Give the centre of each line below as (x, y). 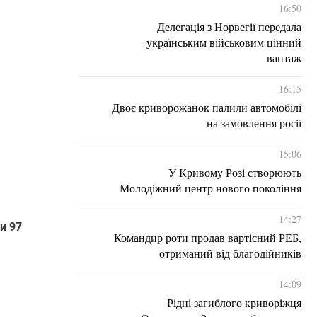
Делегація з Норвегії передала (229, 27)
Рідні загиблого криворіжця (234, 302)
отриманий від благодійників (230, 253)
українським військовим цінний (224, 42)
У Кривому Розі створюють (235, 172)
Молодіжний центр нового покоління (211, 188)
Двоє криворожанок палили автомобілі (207, 107)
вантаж (284, 58)
